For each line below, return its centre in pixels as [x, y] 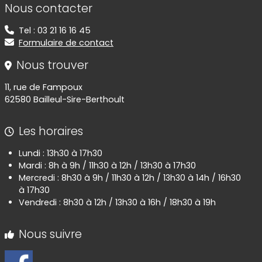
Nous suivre [50, 235]
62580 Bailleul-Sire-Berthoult [65, 100]
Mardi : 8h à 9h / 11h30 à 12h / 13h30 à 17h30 [107, 166]
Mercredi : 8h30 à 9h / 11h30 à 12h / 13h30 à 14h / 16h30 [130, 178]
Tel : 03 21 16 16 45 [55, 31]
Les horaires [51, 132]
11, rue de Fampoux [44, 87]
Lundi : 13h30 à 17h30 [61, 154]
